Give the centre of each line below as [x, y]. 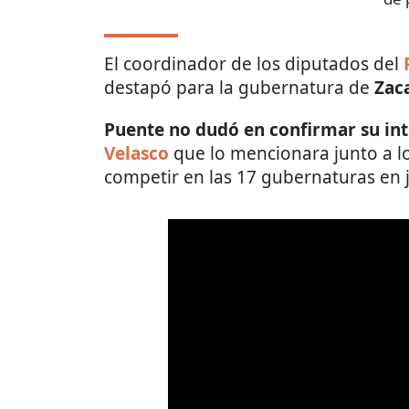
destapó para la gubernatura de [239, 87]
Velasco [136, 153]
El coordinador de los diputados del [254, 63]
